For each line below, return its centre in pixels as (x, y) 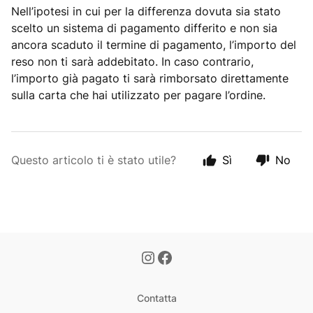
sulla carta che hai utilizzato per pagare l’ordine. (138, 95)
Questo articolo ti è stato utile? (94, 160)
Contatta (156, 298)
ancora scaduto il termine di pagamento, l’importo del (154, 45)
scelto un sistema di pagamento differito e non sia (144, 28)
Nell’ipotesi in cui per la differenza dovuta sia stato (146, 11)
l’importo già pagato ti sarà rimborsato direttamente (150, 78)
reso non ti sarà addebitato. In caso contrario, (132, 61)
